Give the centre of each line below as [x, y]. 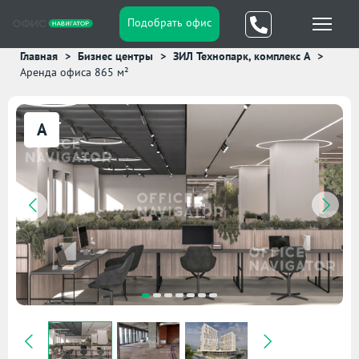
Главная [39, 56]
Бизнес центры [115, 56]
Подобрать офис [169, 22]
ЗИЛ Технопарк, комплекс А [242, 56]
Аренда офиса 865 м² [75, 72]
